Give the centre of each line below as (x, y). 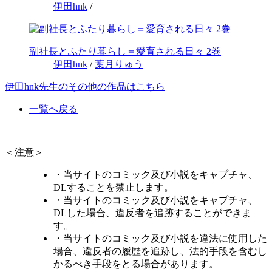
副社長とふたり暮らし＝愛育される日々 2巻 (125, 52)
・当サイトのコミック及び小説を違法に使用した (160, 239)
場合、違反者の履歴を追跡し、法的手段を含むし (160, 251)
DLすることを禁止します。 (114, 188)
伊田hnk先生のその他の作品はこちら (85, 87)
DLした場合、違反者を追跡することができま (152, 213)
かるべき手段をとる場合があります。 (136, 264)
